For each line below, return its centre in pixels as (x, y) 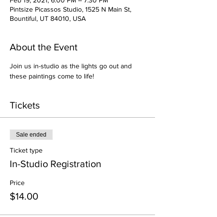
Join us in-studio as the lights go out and (72, 66)
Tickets (25, 105)
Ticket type (26, 150)
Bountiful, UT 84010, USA (48, 18)
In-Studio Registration (55, 164)
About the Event (44, 47)
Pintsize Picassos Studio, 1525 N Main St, (70, 9)
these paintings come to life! (52, 76)
